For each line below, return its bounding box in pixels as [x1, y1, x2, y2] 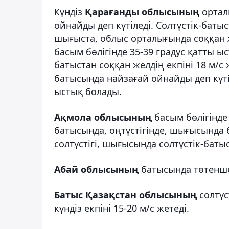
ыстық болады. [54, 85, 122, 98]
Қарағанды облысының [85, 5, 199, 18]
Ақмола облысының [54, 110, 152, 123]
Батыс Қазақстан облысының [54, 188, 199, 201]
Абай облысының [54, 163, 139, 175]
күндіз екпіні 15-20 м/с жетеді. [54, 201, 189, 214]
